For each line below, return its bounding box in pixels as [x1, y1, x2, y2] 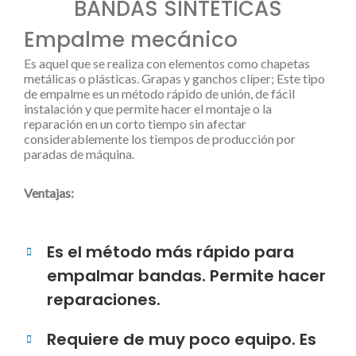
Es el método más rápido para [47, 241, 294, 263]
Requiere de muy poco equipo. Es [47, 328, 316, 350]
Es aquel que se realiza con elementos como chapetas [24, 56, 310, 71]
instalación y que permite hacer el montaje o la [24, 101, 272, 116]
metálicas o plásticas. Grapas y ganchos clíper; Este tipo [24, 71, 325, 86]
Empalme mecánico [24, 25, 238, 54]
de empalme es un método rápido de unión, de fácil [24, 86, 295, 101]
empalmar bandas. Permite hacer [47, 265, 326, 287]
